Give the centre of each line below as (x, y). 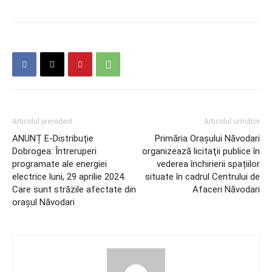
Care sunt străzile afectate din (74, 189)
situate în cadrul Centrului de (202, 177)
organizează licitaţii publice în (201, 151)
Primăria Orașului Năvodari (207, 138)
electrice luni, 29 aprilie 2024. (69, 177)
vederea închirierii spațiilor (208, 164)
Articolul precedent (42, 121)
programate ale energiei (59, 164)
